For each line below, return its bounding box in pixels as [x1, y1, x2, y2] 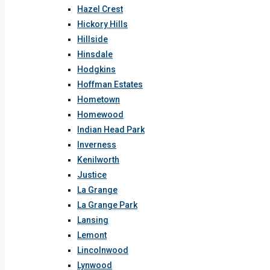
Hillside [77, 34, 108, 44]
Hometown [77, 95, 120, 104]
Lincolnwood [77, 245, 128, 255]
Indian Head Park [77, 125, 145, 134]
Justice [77, 170, 107, 180]
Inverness [77, 140, 116, 149]
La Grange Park [77, 200, 137, 210]
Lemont [77, 230, 107, 240]
